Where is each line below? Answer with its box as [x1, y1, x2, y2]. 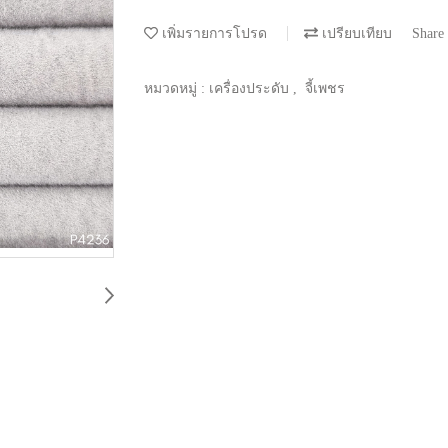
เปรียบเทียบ [318, 25, 392, 41]
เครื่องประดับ [209, 80, 293, 96]
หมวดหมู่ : [144, 80, 209, 96]
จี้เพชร [305, 80, 345, 96]
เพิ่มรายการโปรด [158, 25, 267, 41]
